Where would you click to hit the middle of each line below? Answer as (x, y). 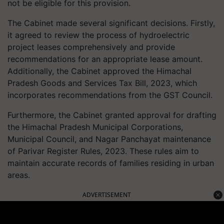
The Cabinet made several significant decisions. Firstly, (111, 23)
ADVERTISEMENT (107, 195)
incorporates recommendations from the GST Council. (110, 95)
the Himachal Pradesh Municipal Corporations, (95, 127)
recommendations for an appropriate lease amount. (105, 59)
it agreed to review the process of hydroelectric (98, 35)
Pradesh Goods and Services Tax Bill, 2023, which (102, 83)
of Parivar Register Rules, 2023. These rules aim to (103, 151)
